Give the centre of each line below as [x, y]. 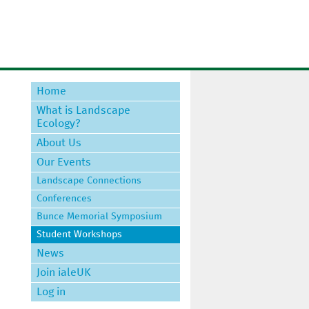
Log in [51, 292]
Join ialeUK [63, 273]
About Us [59, 143]
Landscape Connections [89, 181]
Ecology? [58, 124]
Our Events [63, 162]
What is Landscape [83, 111]
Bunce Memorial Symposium [99, 217]
